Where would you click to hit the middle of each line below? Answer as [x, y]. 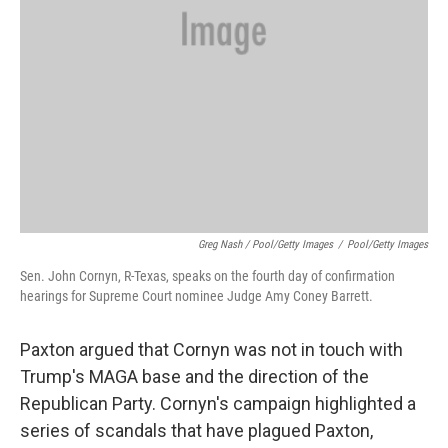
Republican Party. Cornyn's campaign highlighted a [218, 403]
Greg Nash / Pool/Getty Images [265, 244]
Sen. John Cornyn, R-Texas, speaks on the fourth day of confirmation [207, 276]
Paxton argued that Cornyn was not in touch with [211, 349]
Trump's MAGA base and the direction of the [194, 376]
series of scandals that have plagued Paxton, [196, 430]
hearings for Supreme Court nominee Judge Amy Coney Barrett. [196, 296]
